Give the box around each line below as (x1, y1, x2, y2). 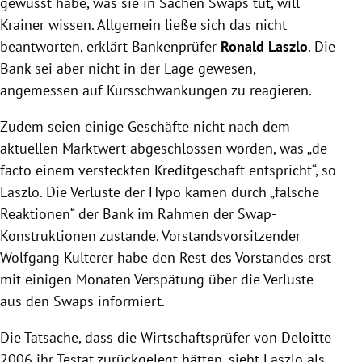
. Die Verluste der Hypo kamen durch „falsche (40, 183, 319, 202)
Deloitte (281, 328, 331, 347)
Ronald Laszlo (221, 37, 308, 57)
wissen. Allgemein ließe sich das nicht (44, 15, 287, 35)
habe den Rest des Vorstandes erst (113, 248, 331, 267)
